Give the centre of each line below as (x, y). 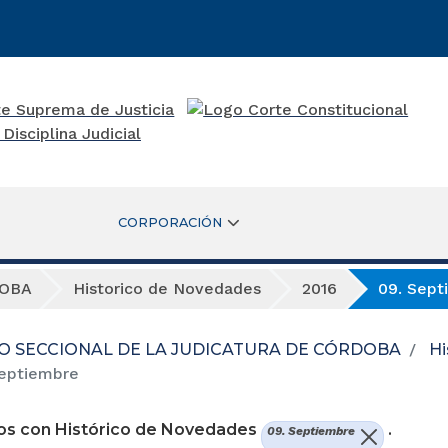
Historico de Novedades (167, 288)
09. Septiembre (310, 430)
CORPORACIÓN (169, 222)
